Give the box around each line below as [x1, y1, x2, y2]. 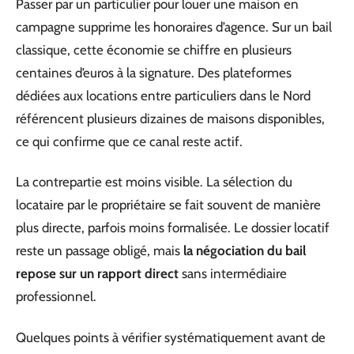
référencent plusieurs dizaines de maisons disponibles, [16, 110, 325, 126]
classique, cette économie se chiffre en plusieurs [16, 41, 292, 58]
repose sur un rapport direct [16, 265, 179, 281]
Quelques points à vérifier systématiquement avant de [16, 329, 326, 345]
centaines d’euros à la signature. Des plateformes [16, 64, 292, 81]
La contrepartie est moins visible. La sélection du [16, 174, 292, 190]
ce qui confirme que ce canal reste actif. [16, 133, 243, 149]
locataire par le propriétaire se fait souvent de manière [16, 197, 321, 213]
